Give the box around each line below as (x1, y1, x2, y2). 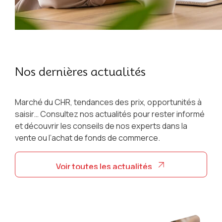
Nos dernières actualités (14, 65, 146, 79)
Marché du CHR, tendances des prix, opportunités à (14, 97, 202, 108)
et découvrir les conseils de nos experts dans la (14, 120, 187, 132)
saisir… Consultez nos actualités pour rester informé (14, 109, 205, 120)
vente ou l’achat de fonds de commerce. (14, 132, 160, 144)
